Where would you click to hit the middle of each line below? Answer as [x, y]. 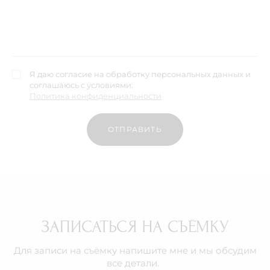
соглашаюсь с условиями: [81, 85]
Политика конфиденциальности [96, 96]
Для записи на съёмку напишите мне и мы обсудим [135, 251]
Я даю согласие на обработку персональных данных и [140, 74]
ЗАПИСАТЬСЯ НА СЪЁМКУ [135, 227]
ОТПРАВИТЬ [135, 129]
